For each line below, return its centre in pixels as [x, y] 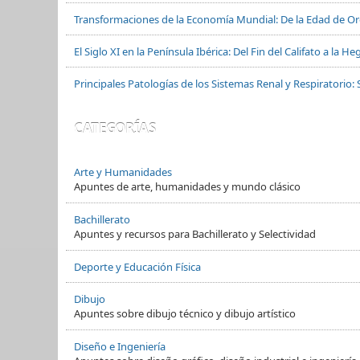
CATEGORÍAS [115, 128]
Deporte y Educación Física [137, 266]
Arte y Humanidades [123, 172]
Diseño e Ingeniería [120, 346]
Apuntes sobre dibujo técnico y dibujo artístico [185, 313]
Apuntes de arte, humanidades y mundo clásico [187, 186]
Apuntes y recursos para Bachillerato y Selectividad [195, 233]
